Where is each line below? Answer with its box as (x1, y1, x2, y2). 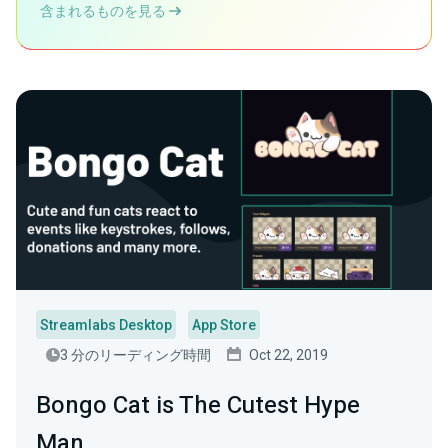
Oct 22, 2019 (249, 347, 328, 363)
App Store (192, 317, 256, 333)
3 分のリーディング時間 (60, 347, 211, 363)
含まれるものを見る (40, 3, 169, 19)
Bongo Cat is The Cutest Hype (36, 388, 360, 423)
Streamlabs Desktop (40, 317, 172, 333)
